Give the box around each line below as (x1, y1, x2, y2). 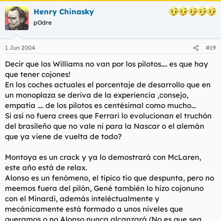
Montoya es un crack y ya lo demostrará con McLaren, (5, 152, 201, 162)
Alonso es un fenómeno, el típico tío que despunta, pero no (5, 173, 214, 183)
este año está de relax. (5, 163, 87, 172)
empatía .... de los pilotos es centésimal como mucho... (5, 101, 196, 110)
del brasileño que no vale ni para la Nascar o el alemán (5, 121, 204, 131)
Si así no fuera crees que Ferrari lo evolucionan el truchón (5, 111, 212, 120)
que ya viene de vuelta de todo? (5, 132, 122, 141)
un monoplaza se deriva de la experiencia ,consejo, (5, 90, 188, 100)
